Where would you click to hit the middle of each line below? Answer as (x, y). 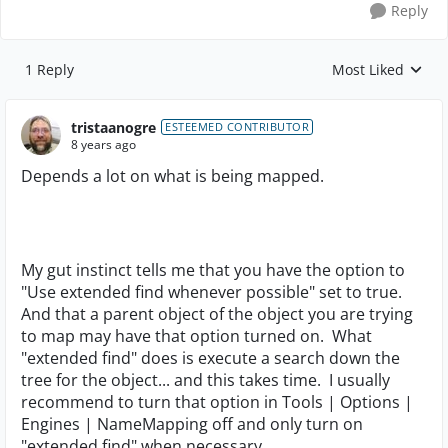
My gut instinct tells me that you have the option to (213, 270)
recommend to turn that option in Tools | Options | (217, 402)
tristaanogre (113, 127)
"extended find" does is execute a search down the (210, 358)
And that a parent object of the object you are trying (217, 314)
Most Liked (368, 69)
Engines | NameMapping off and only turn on (192, 424)
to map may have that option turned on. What (196, 336)
